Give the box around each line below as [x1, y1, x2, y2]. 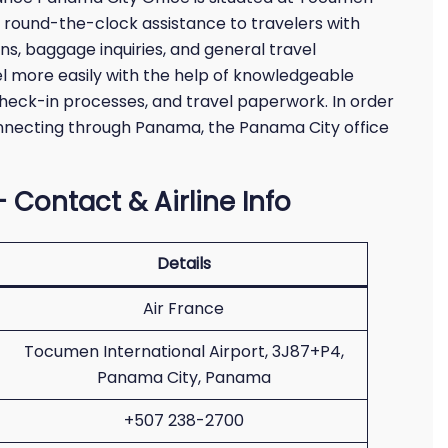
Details [156, 252, 211, 275]
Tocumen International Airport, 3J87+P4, [23, 340, 344, 363]
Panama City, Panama [96, 366, 271, 389]
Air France [143, 297, 224, 320]
